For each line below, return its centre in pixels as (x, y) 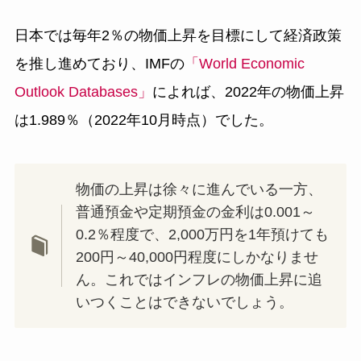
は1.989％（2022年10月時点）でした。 (143, 120)
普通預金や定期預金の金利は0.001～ (196, 212)
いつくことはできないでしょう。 (185, 302)
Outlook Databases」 (83, 92)
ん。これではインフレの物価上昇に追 (199, 279)
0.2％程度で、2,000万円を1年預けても (203, 234)
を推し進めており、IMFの (99, 64)
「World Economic (244, 64)
